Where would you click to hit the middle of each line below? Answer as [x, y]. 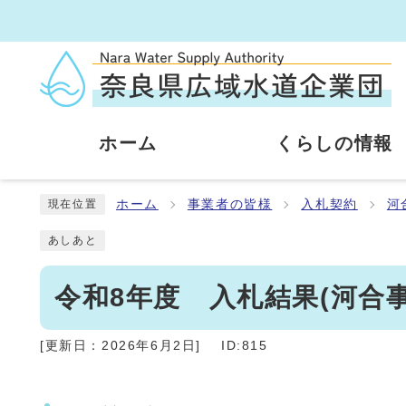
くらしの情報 [334, 143]
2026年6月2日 [149, 346]
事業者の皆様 [230, 204]
